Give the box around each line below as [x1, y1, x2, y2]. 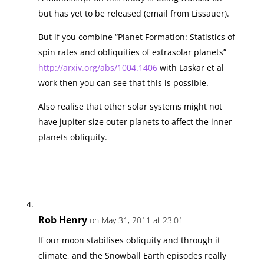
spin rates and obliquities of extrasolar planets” [38, 46, 226, 58]
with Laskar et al [157, 61, 224, 73]
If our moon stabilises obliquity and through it [38, 234, 220, 246]
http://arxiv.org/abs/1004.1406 [38, 61, 157, 73]
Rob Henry [38, 213, 87, 226]
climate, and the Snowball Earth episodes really [38, 249, 226, 261]
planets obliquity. [38, 131, 107, 143]
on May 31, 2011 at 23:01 [89, 214, 183, 226]
